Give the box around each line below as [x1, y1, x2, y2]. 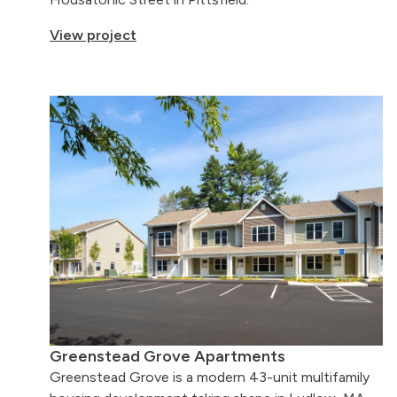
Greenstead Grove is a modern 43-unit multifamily [50, 369, 370, 385]
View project [50, 27, 136, 43]
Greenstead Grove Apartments [50, 346, 285, 366]
